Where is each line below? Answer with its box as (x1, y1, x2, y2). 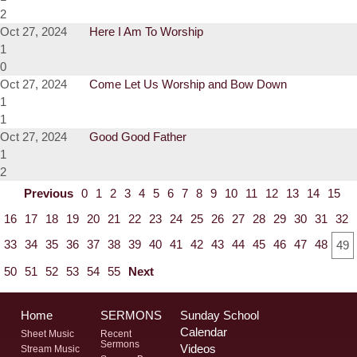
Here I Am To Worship (89, 25, 203, 39)
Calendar (180, 325, 228, 339)
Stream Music (21, 343, 80, 354)
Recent (100, 328, 132, 339)
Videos (180, 342, 217, 355)
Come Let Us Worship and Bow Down (89, 77, 287, 92)
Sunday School (180, 308, 260, 322)
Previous (24, 186, 73, 201)
